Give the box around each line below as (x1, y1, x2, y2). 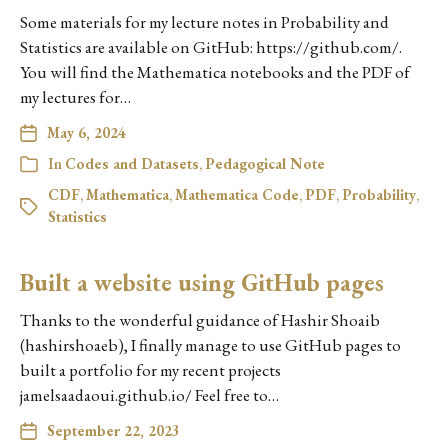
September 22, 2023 (47, 421, 180, 440)
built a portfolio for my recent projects (20, 359, 281, 381)
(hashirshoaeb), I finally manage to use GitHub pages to (20, 334, 401, 356)
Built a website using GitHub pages (20, 267, 384, 298)
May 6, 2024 (47, 123, 126, 142)
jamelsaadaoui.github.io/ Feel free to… (20, 384, 279, 406)
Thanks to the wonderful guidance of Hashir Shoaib (20, 309, 380, 331)
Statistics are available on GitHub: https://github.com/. (20, 36, 402, 58)
